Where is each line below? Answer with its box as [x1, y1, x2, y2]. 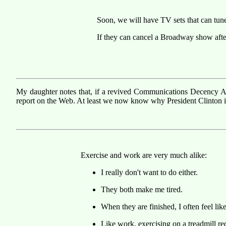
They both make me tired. [101, 185, 183, 194]
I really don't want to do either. [101, 168, 198, 177]
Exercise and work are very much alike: [81, 151, 207, 160]
